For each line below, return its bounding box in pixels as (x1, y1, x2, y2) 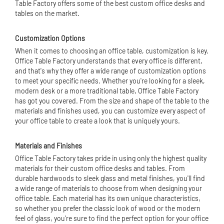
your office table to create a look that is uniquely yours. (15, 116, 180, 125)
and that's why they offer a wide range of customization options (15, 66, 206, 75)
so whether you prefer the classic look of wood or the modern (15, 204, 200, 212)
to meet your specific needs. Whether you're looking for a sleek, (15, 76, 205, 85)
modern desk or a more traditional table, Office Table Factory (15, 86, 198, 95)
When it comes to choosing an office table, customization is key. (15, 46, 208, 55)
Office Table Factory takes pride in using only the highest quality (15, 154, 206, 162)
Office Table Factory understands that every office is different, (15, 56, 202, 65)
